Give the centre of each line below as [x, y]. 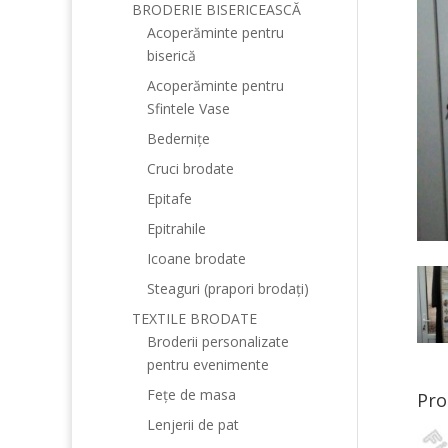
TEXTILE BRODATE [194, 318]
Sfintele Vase [188, 108]
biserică [171, 55]
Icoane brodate [196, 258]
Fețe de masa [191, 394]
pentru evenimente [208, 364]
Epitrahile [176, 228]
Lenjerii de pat [193, 424]
